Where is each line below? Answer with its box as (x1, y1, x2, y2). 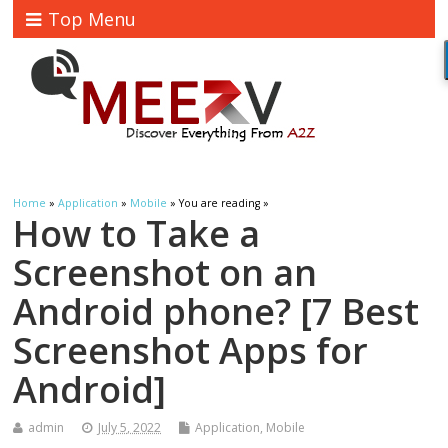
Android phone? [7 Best (13, 287, 420, 337)
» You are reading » (167, 196, 270, 211)
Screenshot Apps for (13, 326, 369, 376)
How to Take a (13, 209, 261, 259)
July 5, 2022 (98, 419, 162, 437)
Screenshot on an (13, 248, 318, 298)
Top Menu (48, 7, 137, 31)
